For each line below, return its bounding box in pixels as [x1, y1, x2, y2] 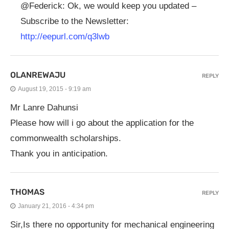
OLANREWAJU [10, 70, 65, 80]
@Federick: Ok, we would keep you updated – [20, 1, 196, 11]
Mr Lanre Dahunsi [10, 103, 78, 112]
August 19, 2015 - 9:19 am [18, 85, 91, 93]
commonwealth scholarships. [10, 133, 121, 143]
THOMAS [10, 187, 44, 197]
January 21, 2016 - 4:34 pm [18, 202, 94, 210]
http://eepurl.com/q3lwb [20, 32, 109, 41]
